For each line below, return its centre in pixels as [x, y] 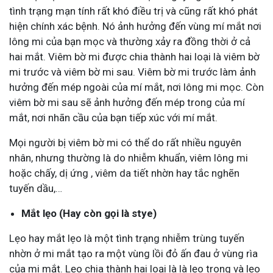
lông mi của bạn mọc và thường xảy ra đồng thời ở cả [130, 42]
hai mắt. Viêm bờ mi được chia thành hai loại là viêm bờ [134, 57]
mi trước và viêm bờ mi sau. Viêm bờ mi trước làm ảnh [133, 72]
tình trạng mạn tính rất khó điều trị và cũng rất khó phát [133, 11]
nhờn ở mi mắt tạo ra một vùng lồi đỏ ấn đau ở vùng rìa [133, 254]
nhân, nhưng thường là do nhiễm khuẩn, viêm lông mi [129, 158]
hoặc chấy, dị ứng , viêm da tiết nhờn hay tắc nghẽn [124, 173]
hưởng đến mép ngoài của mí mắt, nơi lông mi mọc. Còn [136, 87]
